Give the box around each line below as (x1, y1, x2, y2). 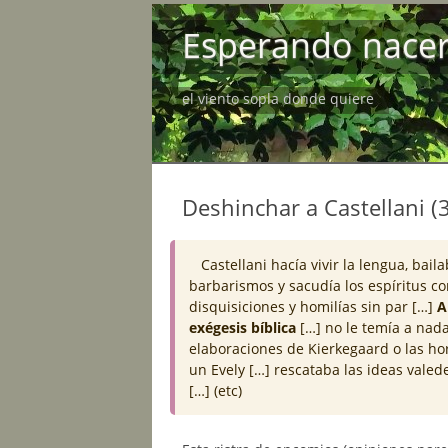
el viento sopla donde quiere (182, 89, 374, 108)
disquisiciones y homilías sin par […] (189, 297, 437, 316)
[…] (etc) (189, 381, 242, 400)
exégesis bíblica (189, 318, 296, 337)
